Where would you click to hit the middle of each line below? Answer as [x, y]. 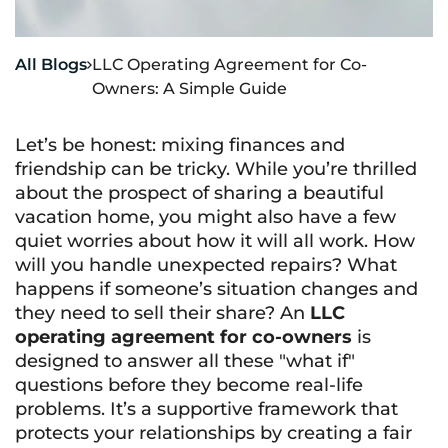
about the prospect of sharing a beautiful [199, 193]
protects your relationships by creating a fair [213, 433]
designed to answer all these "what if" [185, 361]
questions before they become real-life [189, 385]
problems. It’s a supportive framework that [206, 409]
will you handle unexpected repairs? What [206, 265]
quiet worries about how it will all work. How [215, 241]
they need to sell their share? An [162, 313]
